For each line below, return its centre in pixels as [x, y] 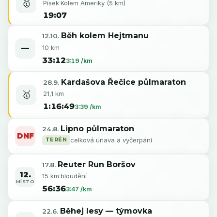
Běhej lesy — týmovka [106, 211]
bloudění [73, 176]
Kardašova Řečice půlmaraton [123, 82]
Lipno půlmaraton [97, 128]
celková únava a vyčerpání [111, 140]
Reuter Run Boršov [96, 164]
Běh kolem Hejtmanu [105, 36]
